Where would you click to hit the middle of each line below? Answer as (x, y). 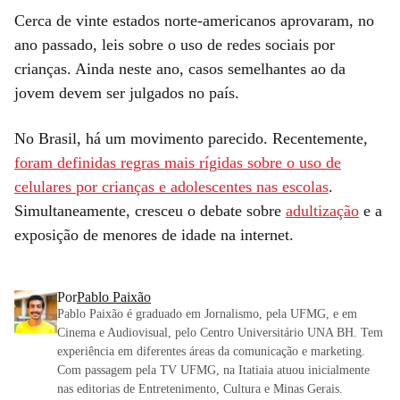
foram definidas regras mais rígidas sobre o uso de (178, 162)
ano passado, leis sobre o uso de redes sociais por (175, 44)
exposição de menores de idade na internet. (154, 234)
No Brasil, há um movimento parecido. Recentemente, (191, 138)
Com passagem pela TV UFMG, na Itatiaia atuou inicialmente (213, 370)
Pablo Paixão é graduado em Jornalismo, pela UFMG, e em (207, 313)
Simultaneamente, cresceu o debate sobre (150, 210)
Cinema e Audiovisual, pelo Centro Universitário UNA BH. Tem (220, 332)
